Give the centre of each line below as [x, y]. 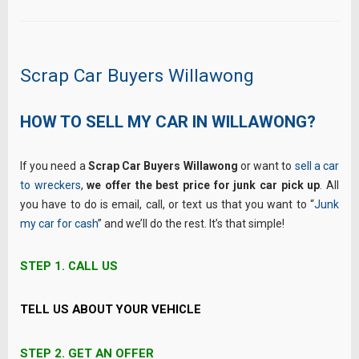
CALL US [91, 266]
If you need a [53, 166]
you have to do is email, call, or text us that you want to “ [167, 205]
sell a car [317, 166]
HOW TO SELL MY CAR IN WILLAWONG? [168, 121]
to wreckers [50, 186]
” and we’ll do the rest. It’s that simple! [191, 224]
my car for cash [59, 224]
